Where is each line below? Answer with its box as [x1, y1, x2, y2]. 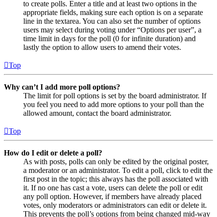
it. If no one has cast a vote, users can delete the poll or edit [23, 183, 202, 192]
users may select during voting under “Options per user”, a [23, 25, 201, 34]
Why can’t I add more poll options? [4, 82, 120, 91]
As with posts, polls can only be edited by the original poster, [23, 157, 209, 166]
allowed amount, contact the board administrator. [23, 108, 171, 117]
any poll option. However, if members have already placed [23, 192, 201, 201]
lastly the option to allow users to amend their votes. [23, 43, 181, 51]
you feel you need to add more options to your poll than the [23, 100, 204, 108]
